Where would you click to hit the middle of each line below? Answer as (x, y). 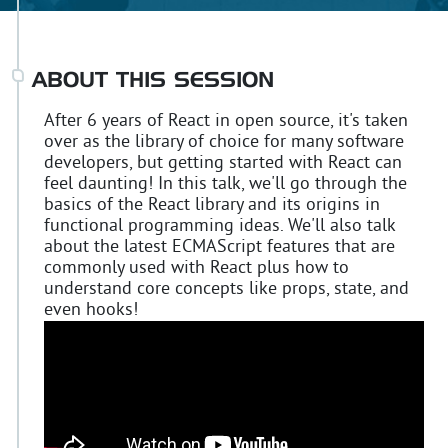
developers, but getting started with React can (223, 163)
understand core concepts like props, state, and (226, 289)
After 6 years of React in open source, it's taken (226, 121)
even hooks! (91, 310)
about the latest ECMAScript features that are (219, 247)
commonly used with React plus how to (196, 268)
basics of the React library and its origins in (212, 205)
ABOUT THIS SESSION (153, 81)
